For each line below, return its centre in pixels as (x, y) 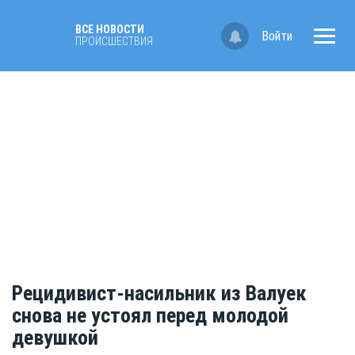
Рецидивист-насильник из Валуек (159, 294)
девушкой (55, 338)
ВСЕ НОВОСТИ (110, 29)
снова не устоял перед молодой (150, 316)
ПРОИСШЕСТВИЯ (114, 41)
